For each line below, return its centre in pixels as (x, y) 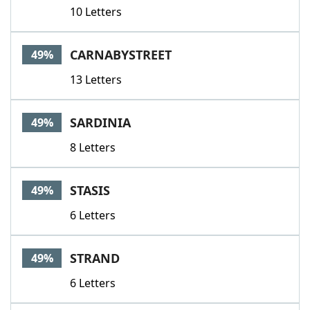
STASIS (90, 190)
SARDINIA (100, 122)
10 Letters (96, 12)
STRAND (95, 258)
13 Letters (96, 80)
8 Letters (93, 147)
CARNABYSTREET (121, 55)
